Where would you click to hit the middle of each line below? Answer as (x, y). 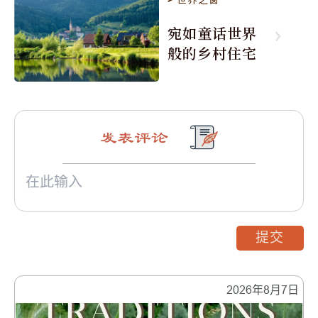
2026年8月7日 (263, 290)
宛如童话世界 (212, 33)
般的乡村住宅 (212, 53)
